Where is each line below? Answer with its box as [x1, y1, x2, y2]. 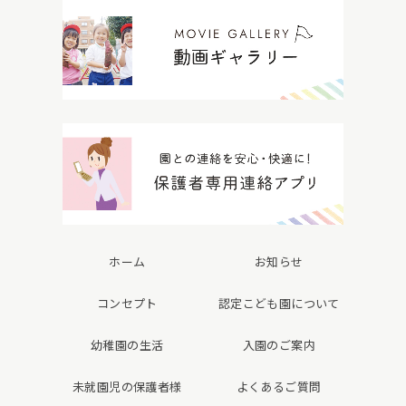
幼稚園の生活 [91, 335, 164, 353]
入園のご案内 [242, 335, 315, 353]
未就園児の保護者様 [72, 377, 182, 395]
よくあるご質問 [236, 377, 322, 395]
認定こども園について [217, 294, 340, 312]
